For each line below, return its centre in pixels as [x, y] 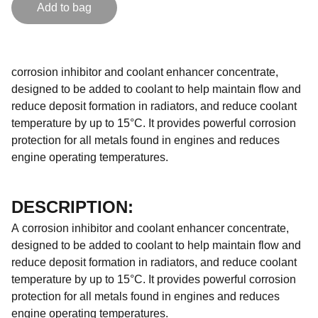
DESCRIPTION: [72, 207]
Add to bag [64, 7]
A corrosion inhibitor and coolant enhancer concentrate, [150, 228]
